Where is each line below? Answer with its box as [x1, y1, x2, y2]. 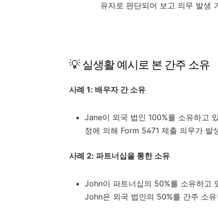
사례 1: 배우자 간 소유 [69, 85, 145, 95]
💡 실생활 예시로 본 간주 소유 [69, 58, 210, 72]
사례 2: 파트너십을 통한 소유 [69, 151, 170, 161]
